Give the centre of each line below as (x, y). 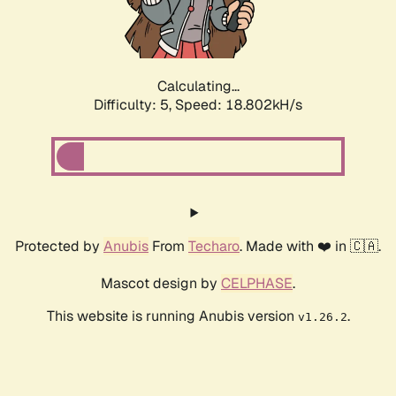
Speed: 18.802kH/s (239, 105)
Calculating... (198, 87)
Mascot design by (161, 284)
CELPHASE (257, 284)
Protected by (59, 247)
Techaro (214, 247)
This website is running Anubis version (172, 316)
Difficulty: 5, (134, 105)
